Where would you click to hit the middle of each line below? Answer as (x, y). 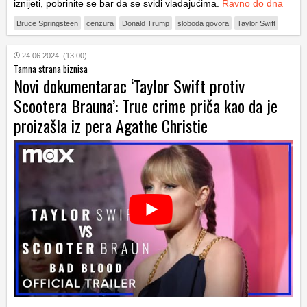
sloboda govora (203, 23)
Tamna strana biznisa (51, 68)
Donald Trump (146, 23)
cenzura (100, 23)
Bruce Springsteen (47, 23)
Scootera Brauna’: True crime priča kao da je (146, 105)
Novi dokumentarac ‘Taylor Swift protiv (129, 85)
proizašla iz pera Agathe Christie (111, 125)
